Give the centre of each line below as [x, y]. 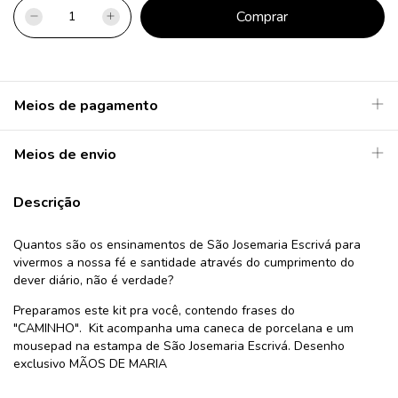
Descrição [47, 203]
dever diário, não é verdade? [95, 281]
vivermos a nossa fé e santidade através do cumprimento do [184, 263]
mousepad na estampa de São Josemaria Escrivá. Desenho [179, 346]
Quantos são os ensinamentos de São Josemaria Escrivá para [187, 245]
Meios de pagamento [86, 106]
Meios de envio [65, 155]
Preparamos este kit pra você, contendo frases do [154, 311]
